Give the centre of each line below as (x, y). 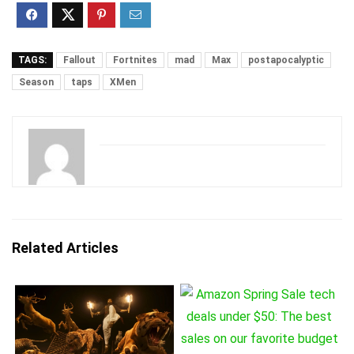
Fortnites (135, 60)
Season (36, 83)
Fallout (79, 60)
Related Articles (65, 248)
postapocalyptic (286, 60)
